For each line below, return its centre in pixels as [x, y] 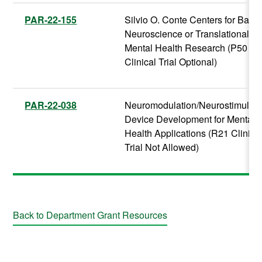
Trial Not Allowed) [162, 147]
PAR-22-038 [51, 105]
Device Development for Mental [190, 119]
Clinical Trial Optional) [171, 62]
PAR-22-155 [51, 20]
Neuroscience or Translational [187, 34]
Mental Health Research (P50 [186, 48]
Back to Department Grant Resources [90, 215]
